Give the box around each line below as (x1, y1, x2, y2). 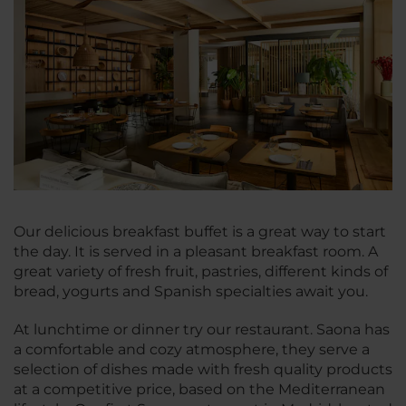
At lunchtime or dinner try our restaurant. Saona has (14, 320, 390, 338)
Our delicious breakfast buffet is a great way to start (14, 222, 386, 240)
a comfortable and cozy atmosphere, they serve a (14, 340, 370, 358)
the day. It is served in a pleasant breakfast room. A (14, 242, 378, 260)
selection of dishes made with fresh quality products (14, 360, 392, 378)
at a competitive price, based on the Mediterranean (14, 380, 385, 398)
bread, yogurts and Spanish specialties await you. (14, 282, 368, 300)
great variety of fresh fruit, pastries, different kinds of (14, 262, 388, 280)
